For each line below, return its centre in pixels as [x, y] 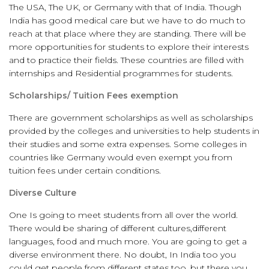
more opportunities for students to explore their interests [129, 47]
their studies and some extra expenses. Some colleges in [128, 144]
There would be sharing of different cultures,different [118, 228]
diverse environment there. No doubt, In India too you [122, 255]
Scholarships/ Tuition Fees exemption [94, 95]
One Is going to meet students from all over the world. [123, 215]
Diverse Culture [43, 193]
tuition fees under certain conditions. [85, 171]
